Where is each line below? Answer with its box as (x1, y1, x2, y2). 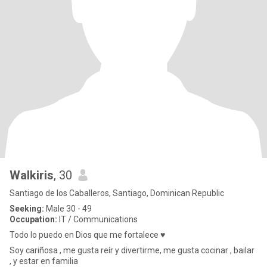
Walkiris (10, 168, 54, 182)
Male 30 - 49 (44, 204, 92, 213)
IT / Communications (57, 215, 138, 224)
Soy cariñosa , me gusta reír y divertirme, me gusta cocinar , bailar (10, 246, 254, 255)
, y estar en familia (10, 256, 78, 266)
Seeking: (10, 204, 44, 213)
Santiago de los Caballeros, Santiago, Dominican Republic (10, 188, 224, 198)
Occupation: (10, 215, 57, 224)
